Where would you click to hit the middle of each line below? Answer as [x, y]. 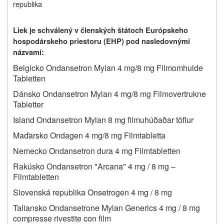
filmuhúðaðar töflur [160, 119]
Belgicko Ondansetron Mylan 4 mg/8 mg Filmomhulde [108, 67]
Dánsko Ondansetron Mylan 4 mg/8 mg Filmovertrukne [109, 93]
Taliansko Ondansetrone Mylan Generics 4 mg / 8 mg [106, 207]
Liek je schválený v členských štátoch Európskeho [100, 30]
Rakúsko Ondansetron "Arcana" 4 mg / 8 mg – [94, 166]
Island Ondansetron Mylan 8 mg [69, 119]
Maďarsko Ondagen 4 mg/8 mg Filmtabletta [89, 135]
